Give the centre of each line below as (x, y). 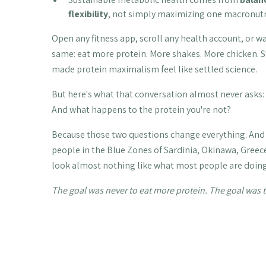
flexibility (88, 14)
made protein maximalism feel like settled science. (154, 69)
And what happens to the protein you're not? (141, 110)
